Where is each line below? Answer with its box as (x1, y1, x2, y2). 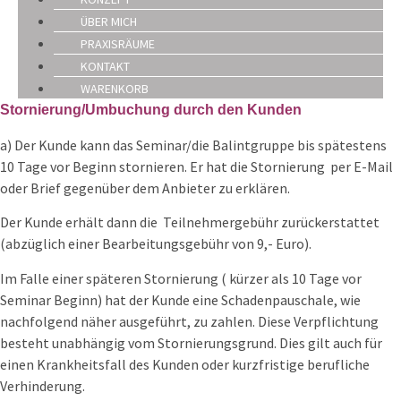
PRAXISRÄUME (81, 36, 155, 53)
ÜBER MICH (81, 13, 137, 30)
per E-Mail (330, 157, 393, 175)
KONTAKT (81, 58, 130, 75)
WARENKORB (81, 81, 149, 98)
